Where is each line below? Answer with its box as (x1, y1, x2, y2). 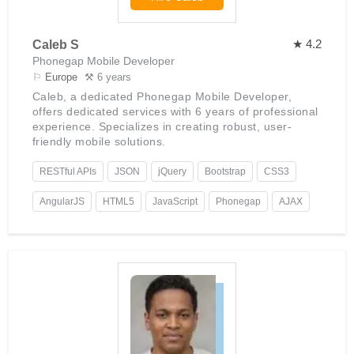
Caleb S (32, 38, 79, 52)
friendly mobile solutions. (32, 135, 166, 149)
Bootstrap (204, 166, 246, 178)
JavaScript (152, 196, 198, 208)
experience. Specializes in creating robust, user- (32, 120, 292, 134)
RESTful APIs (39, 166, 96, 178)
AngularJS (39, 196, 85, 208)
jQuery (157, 166, 186, 178)
